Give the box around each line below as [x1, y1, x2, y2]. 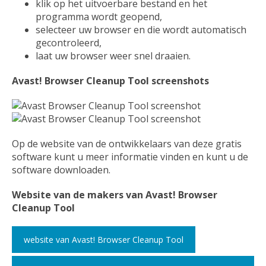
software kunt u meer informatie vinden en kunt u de [12, 150, 248, 164]
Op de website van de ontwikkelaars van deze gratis [12, 137, 242, 151]
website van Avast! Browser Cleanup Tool [24, 234, 183, 246]
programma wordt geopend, [36, 10, 162, 24]
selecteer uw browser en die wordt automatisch [36, 23, 246, 37]
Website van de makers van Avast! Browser [12, 188, 217, 202]
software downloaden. [12, 163, 110, 177]
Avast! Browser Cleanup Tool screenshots [12, 74, 209, 88]
